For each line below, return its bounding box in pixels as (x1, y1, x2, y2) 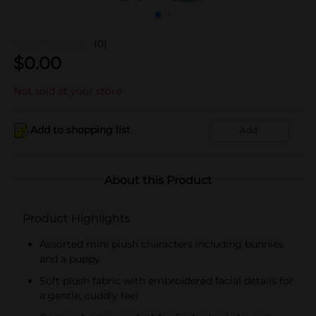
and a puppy (39, 252, 100, 265)
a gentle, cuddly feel (39, 288, 138, 302)
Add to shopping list (30, 123, 130, 136)
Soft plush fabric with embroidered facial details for (39, 274, 293, 287)
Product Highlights (23, 211, 130, 225)
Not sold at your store (13, 84, 121, 97)
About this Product (104, 173, 212, 187)
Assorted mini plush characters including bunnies (39, 237, 284, 250)
